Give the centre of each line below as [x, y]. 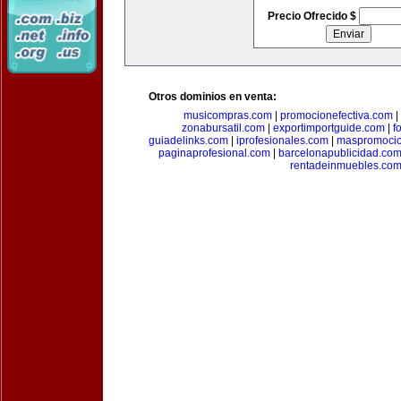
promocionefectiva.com [337, 115]
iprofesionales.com [282, 141]
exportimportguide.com [329, 128]
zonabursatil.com [223, 128]
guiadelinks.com [188, 141]
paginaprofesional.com [214, 153]
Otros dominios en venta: [213, 97]
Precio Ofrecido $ [313, 16]
